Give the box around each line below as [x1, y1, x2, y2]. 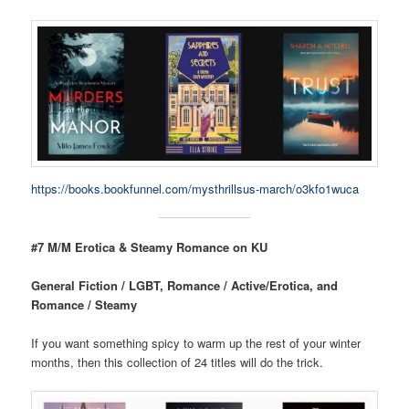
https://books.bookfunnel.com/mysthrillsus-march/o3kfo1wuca [31, 179, 360, 197]
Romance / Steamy [31, 295, 138, 313]
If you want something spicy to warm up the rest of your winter [31, 334, 362, 352]
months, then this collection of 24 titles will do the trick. [31, 353, 324, 372]
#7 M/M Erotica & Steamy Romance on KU [31, 237, 268, 256]
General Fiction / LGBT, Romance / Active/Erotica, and [31, 276, 339, 294]
